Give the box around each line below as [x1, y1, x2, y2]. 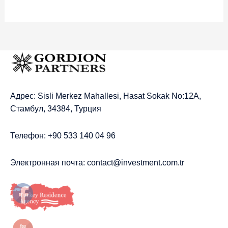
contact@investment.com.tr [87, 158, 184, 167]
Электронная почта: [10, 158, 87, 167]
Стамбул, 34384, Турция [10, 104, 101, 113]
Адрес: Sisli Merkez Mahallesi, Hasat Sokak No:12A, [10, 92, 201, 101]
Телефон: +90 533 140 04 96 [10, 131, 116, 140]
